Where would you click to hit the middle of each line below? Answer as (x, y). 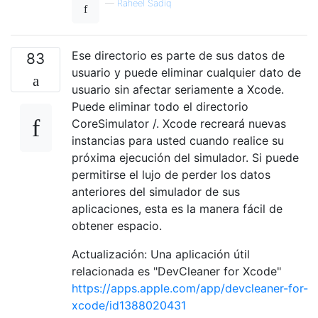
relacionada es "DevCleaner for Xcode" (176, 271)
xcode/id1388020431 (129, 305)
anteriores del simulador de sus (156, 191)
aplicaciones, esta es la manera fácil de (177, 208)
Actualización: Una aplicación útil (161, 254)
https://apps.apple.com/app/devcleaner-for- (190, 288)
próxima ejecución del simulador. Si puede (185, 157)
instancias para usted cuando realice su (178, 140)
